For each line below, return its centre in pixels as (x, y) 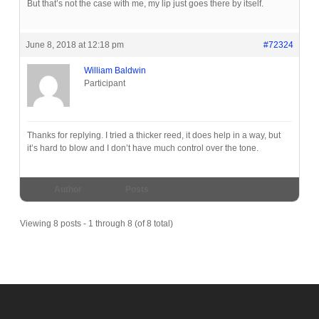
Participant (104, 84)
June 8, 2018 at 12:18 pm (74, 45)
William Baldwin (115, 71)
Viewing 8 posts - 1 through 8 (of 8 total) (96, 224)
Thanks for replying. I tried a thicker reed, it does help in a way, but (153, 136)
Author (68, 190)
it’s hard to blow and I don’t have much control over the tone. (142, 148)
